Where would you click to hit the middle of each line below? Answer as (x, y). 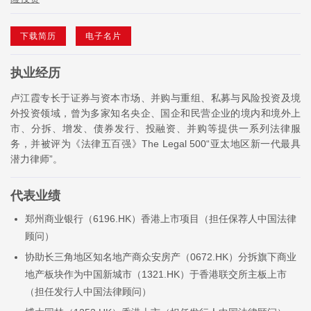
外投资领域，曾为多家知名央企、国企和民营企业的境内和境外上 (155, 113)
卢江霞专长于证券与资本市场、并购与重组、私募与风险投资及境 (155, 98)
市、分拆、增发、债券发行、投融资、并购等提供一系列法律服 (155, 128)
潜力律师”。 (36, 159)
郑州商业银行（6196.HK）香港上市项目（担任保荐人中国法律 (161, 218)
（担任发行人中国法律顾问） (88, 291)
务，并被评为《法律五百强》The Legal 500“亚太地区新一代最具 (155, 143)
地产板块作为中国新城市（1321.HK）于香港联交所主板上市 (156, 274)
